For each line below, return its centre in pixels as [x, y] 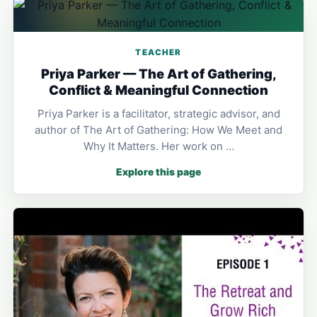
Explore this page [158, 172]
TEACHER [158, 52]
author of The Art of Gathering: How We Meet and [158, 130]
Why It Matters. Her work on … [158, 146]
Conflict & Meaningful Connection [158, 90]
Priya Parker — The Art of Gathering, [158, 74]
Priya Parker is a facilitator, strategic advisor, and [158, 114]
